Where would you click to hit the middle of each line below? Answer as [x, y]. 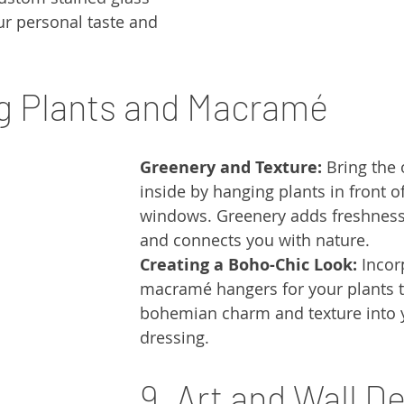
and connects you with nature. [255, 240]
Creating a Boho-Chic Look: [248, 265]
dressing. [174, 338]
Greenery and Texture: [231, 168]
